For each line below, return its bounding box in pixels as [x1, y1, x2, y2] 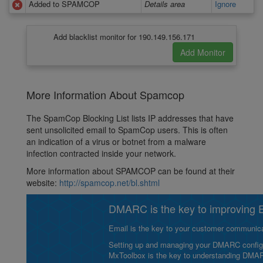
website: [26, 177, 59, 189]
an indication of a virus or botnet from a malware [26, 136, 206, 148]
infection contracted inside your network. [26, 147, 176, 160]
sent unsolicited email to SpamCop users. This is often [26, 124, 228, 136]
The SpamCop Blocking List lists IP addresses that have [26, 112, 234, 124]
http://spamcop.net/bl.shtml [59, 177, 160, 189]
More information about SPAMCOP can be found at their [26, 165, 235, 177]
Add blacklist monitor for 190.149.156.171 [53, 31, 195, 43]
